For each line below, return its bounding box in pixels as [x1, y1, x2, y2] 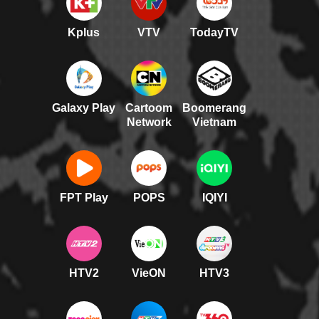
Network [126, 116, 172, 129]
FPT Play [59, 192, 108, 204]
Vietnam [192, 116, 237, 129]
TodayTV [190, 26, 239, 39]
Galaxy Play [52, 102, 116, 115]
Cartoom [125, 102, 173, 115]
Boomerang [182, 102, 247, 115]
